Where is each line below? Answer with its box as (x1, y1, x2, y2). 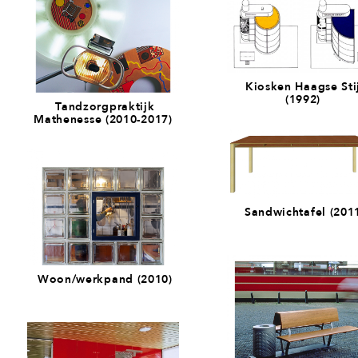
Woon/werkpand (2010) (34, 271, 173, 286)
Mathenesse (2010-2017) (34, 111, 173, 126)
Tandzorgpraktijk (51, 98, 155, 113)
